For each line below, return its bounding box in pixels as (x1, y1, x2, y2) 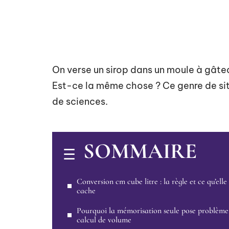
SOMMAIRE (83, 138, 197, 164)
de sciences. (52, 96, 108, 107)
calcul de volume (77, 215, 131, 225)
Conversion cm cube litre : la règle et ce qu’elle (77, 176, 227, 187)
